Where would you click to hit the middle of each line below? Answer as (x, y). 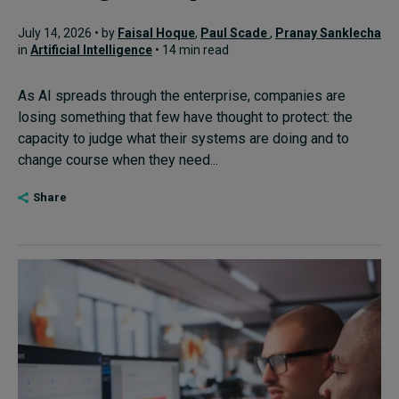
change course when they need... (118, 160)
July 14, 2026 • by (68, 33)
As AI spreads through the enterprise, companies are (182, 96)
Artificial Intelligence (91, 50)
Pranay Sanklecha (328, 33)
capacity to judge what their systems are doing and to (183, 138)
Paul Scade (235, 33)
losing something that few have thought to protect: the (185, 117)
